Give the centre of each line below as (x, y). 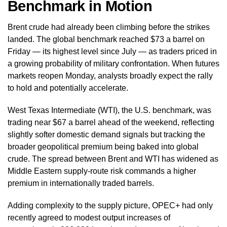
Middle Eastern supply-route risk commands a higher (102, 171)
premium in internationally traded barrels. (81, 183)
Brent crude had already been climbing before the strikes (109, 27)
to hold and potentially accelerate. (68, 88)
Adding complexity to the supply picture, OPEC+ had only (110, 205)
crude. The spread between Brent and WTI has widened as (113, 159)
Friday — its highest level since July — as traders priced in (112, 51)
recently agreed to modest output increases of (89, 217)
